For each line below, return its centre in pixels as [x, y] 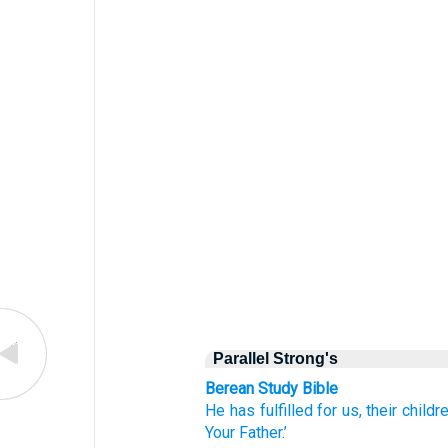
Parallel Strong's [276, 358]
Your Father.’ [246, 432]
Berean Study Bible [272, 388]
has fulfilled [271, 410]
